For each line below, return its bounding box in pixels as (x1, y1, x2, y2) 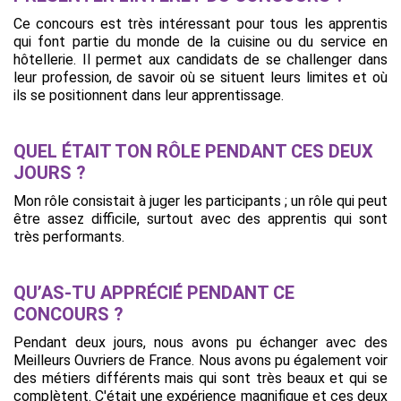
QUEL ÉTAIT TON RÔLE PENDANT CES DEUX (13, 141, 373, 162)
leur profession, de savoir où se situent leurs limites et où (13, 69, 388, 86)
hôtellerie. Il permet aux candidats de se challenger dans (13, 51, 388, 68)
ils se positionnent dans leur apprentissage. (13, 87, 287, 104)
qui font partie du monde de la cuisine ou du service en (13, 33, 388, 50)
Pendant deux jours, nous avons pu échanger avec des (13, 334, 388, 351)
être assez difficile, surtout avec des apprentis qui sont (13, 210, 388, 227)
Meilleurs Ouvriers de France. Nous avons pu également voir (13, 352, 388, 369)
